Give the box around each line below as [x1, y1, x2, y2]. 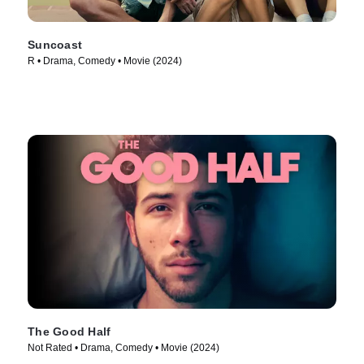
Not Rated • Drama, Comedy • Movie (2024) [28, 341, 219, 353]
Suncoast [28, 38, 82, 52]
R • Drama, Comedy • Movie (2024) [28, 55, 182, 67]
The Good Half [28, 324, 111, 338]
